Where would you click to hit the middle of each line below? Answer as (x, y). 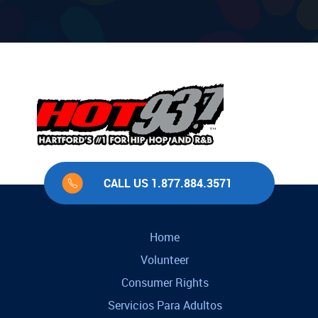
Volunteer (165, 260)
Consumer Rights (165, 283)
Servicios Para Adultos (165, 306)
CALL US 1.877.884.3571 (168, 183)
